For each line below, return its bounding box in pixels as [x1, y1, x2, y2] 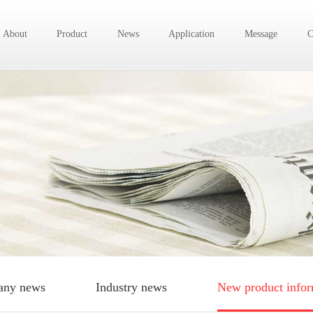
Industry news [96, 280, 167, 294]
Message [245, 29, 278, 39]
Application [168, 29, 215, 39]
